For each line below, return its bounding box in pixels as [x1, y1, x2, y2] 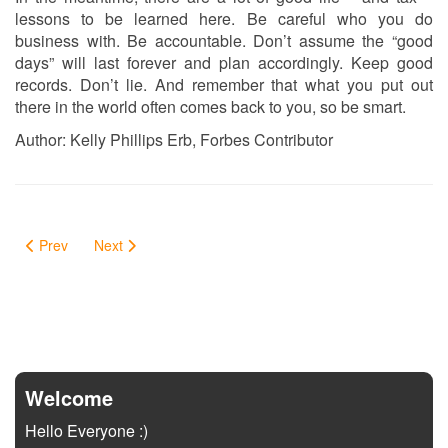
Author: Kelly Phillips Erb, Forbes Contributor [15, 128, 333, 152]
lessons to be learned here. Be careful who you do [15, 7, 433, 31]
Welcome [25, 383, 113, 413]
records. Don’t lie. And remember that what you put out [15, 73, 433, 97]
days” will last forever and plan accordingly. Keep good [15, 51, 433, 75]
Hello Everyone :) [25, 419, 148, 443]
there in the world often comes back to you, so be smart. [15, 95, 406, 119]
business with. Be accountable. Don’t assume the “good [15, 29, 433, 53]
